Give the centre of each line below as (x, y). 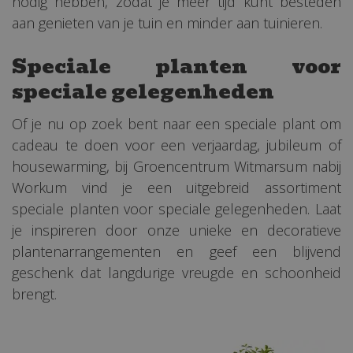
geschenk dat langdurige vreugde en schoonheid (176, 273)
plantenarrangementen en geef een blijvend (176, 251)
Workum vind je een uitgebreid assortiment (176, 188)
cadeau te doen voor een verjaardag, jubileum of (176, 145)
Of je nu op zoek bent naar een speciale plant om (176, 124)
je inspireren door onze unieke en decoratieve (176, 230)
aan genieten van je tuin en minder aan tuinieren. (167, 22)
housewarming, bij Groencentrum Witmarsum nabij (176, 166)
